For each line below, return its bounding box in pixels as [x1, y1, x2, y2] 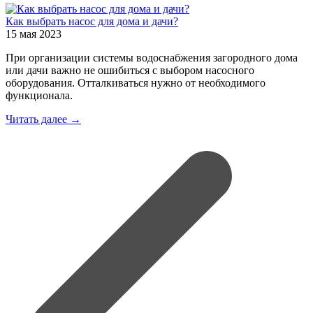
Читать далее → [6, 112, 81, 125]
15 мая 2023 [6, 27, 61, 40]
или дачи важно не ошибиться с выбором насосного [6, 64, 254, 76]
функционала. [6, 89, 73, 101]
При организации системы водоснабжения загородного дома [6, 51, 298, 64]
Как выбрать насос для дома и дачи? [6, 15, 178, 27]
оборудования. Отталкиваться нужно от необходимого [6, 76, 265, 89]
